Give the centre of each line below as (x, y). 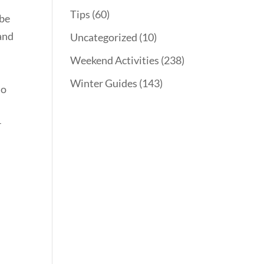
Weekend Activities (115, 60)
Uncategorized (104, 37)
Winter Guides (104, 83)
